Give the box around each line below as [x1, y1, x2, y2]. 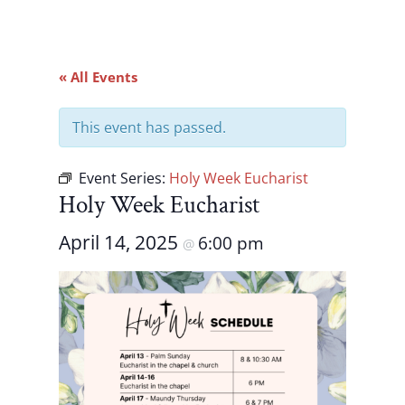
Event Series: [78, 168, 169, 188]
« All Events [58, 68, 137, 86]
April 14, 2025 [58, 230, 183, 255]
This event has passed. [71, 118, 226, 137]
